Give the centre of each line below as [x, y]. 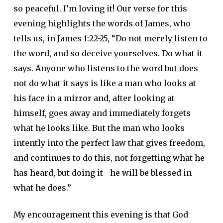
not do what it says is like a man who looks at [105, 83]
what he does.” [42, 188]
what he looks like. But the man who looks [99, 128]
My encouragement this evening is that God [101, 215]
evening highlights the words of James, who [102, 23]
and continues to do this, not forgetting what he [109, 158]
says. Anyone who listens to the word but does [106, 68]
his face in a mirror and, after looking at [94, 98]
